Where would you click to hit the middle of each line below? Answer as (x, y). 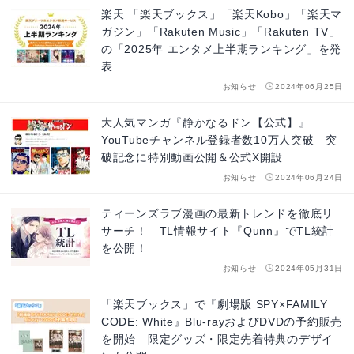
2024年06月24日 (309, 178)
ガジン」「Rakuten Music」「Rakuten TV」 (221, 32)
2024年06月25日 (309, 87)
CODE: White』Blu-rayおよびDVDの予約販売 (222, 322)
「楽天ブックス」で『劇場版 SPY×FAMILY (215, 305)
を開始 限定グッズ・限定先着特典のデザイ (217, 339)
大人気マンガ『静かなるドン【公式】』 (206, 123)
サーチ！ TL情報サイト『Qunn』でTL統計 (218, 231)
